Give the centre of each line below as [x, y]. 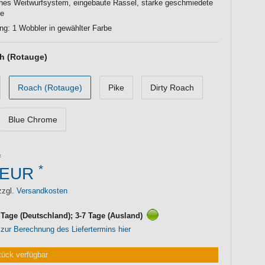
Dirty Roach [172, 87]
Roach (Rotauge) [50, 87]
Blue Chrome [33, 119]
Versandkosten [41, 191]
